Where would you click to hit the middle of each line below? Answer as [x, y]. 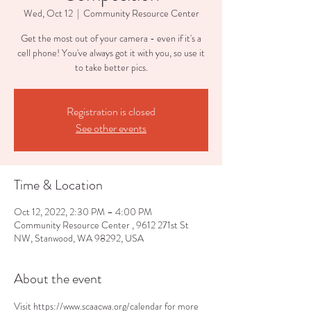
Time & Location [58, 185]
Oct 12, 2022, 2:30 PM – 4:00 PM [83, 212]
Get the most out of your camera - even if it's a [111, 38]
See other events [111, 128]
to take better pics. [111, 67]
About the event [58, 279]
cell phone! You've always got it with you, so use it [111, 53]
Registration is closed [111, 111]
